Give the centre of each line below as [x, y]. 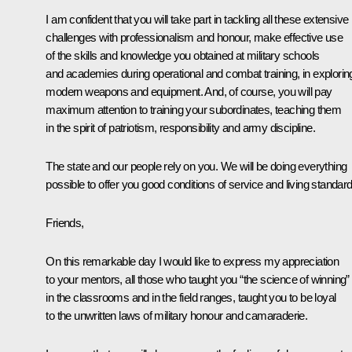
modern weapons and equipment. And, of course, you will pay [189, 92]
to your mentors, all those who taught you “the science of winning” [198, 280]
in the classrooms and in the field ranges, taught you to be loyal [191, 298]
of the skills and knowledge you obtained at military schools [183, 56]
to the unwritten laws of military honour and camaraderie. [177, 316]
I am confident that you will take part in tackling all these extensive [197, 20]
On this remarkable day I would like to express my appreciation [192, 262]
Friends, [65, 223]
